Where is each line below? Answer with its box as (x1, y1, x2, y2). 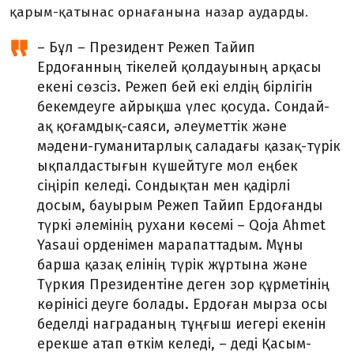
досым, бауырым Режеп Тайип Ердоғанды (37, 197, 323, 214)
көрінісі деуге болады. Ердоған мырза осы (37, 296, 328, 313)
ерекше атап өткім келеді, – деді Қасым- (37, 335, 311, 352)
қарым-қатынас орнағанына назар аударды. (9, 4, 312, 21)
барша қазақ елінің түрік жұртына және (37, 256, 307, 273)
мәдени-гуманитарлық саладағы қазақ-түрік (37, 137, 341, 155)
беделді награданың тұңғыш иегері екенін (37, 315, 326, 333)
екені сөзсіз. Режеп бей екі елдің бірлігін (37, 78, 313, 96)
